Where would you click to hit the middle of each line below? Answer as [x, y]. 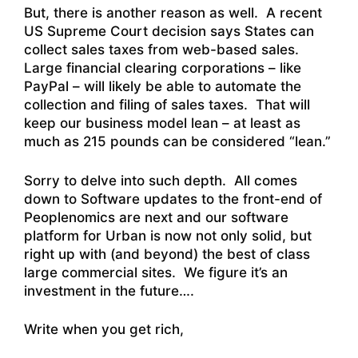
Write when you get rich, [104, 330]
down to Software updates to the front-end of [173, 199]
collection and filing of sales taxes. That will [167, 105]
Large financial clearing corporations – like [163, 68]
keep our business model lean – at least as [162, 123]
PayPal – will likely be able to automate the [163, 87]
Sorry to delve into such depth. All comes [161, 180]
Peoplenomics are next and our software [156, 217]
